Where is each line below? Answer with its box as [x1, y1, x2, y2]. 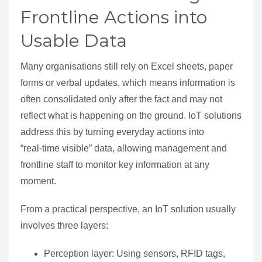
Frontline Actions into [20, 6, 207, 29]
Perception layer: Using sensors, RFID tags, [44, 249, 225, 259]
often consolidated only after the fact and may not [20, 94, 222, 105]
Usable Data [20, 30, 127, 52]
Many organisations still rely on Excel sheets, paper [20, 61, 233, 72]
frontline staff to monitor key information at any [20, 160, 209, 170]
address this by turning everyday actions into [20, 127, 204, 137]
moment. [20, 176, 56, 187]
